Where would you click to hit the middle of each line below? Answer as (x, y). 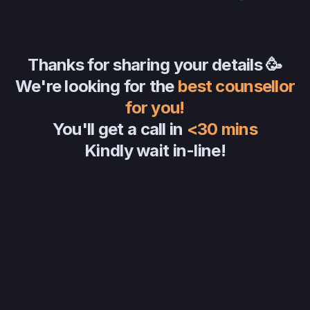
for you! (155, 108)
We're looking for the (96, 86)
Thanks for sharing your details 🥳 (155, 65)
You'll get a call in (119, 129)
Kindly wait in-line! (155, 151)
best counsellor (236, 86)
